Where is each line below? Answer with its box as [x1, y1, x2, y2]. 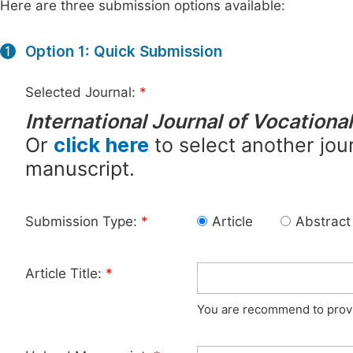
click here [54, 133, 149, 157]
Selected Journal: [25, 84, 139, 100]
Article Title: [25, 266, 106, 281]
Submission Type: [25, 214, 141, 229]
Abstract [295, 214, 351, 229]
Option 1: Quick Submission [25, 43, 222, 60]
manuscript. [25, 157, 135, 180]
